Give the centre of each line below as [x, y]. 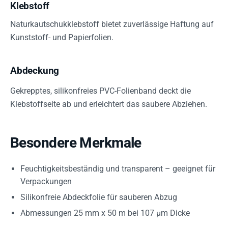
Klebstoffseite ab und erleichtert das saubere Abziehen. [109, 104]
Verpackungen [46, 181]
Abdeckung [35, 70]
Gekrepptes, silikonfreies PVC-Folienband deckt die [101, 91]
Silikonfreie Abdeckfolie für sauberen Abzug [99, 197]
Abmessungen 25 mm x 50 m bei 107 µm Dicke [105, 213]
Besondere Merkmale [76, 143]
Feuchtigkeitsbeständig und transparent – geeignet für [118, 169]
